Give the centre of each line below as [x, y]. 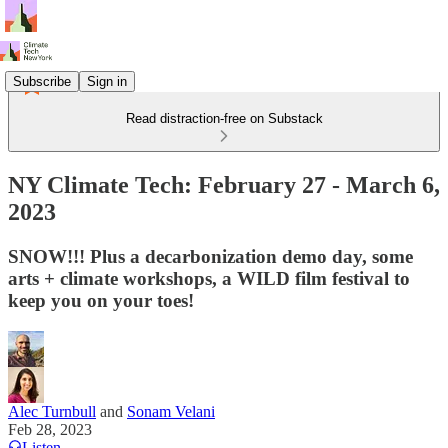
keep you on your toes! [101, 300]
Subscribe [42, 81]
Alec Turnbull [52, 411]
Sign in [107, 81]
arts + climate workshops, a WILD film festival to [209, 278]
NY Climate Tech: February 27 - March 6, [224, 184]
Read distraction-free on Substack [224, 118]
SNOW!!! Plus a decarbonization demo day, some [210, 256]
